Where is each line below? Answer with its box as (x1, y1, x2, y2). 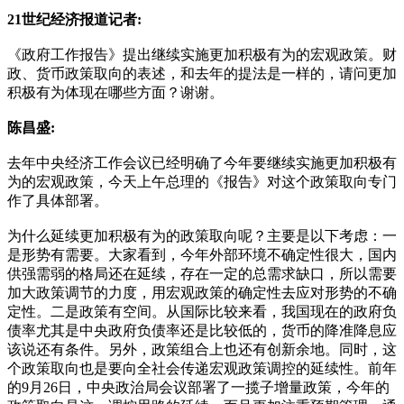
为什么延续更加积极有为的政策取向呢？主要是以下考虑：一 (7, 227, 397, 243)
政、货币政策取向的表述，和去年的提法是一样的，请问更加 (7, 65, 397, 81)
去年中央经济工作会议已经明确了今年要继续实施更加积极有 (7, 154, 397, 170)
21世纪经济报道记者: (7, 11, 142, 27)
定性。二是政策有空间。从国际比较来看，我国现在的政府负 (7, 303, 397, 319)
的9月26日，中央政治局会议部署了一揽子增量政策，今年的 (7, 379, 390, 395)
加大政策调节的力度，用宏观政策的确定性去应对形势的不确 (7, 284, 397, 300)
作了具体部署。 (7, 192, 108, 208)
